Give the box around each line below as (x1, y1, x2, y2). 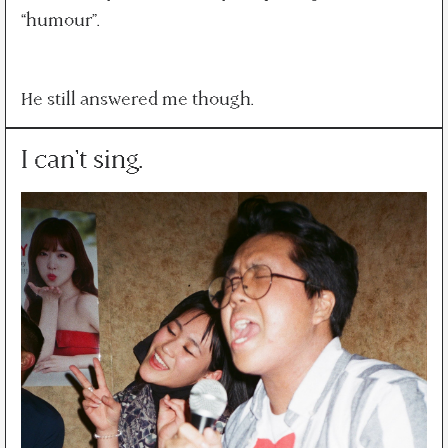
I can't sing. (20, 146, 142, 175)
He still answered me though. (20, 89, 254, 111)
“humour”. (20, 10, 100, 32)
